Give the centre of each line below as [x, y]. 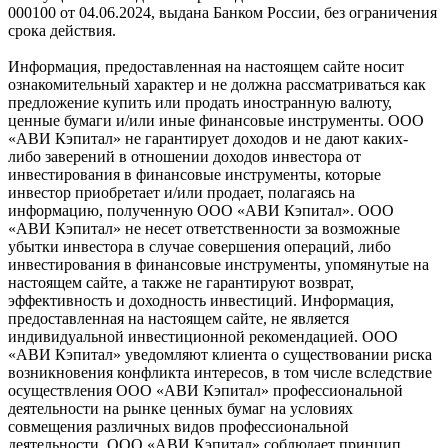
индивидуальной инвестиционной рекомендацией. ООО [203, 337]
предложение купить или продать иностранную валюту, [200, 103]
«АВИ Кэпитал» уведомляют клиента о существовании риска [220, 355]
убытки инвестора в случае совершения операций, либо [199, 247]
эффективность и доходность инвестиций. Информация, [201, 301]
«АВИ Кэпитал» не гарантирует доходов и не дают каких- [208, 139]
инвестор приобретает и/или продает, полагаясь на [181, 193]
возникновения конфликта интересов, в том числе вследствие [220, 373]
